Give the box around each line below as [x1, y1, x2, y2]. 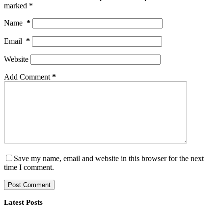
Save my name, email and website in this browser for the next [14, 154, 204, 163]
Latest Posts [4, 198, 43, 207]
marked [4, 1, 29, 10]
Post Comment [8, 181, 51, 189]
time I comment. [4, 163, 54, 172]
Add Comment [4, 73, 50, 82]
